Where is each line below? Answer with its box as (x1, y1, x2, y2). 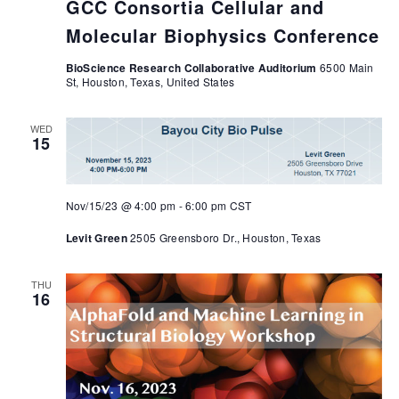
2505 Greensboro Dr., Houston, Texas (130, 230, 322, 246)
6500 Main (320, 59, 374, 75)
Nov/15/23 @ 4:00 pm (65, 198, 176, 214)
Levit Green (65, 230, 131, 247)
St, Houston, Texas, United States (65, 73, 235, 89)
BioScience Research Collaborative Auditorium (65, 59, 320, 76)
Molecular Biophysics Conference (65, 21, 379, 48)
